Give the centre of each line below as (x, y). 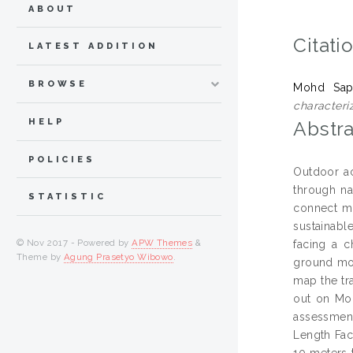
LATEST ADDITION (93, 46)
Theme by (40, 257)
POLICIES (62, 159)
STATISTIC (67, 197)
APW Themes (162, 243)
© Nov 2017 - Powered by (74, 243)
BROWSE (58, 84)
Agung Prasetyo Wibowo (118, 257)
